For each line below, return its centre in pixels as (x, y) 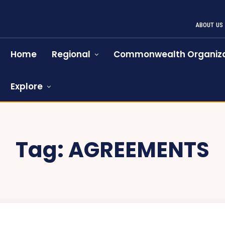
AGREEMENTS (139, 150)
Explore (27, 86)
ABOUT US (209, 25)
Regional (71, 54)
